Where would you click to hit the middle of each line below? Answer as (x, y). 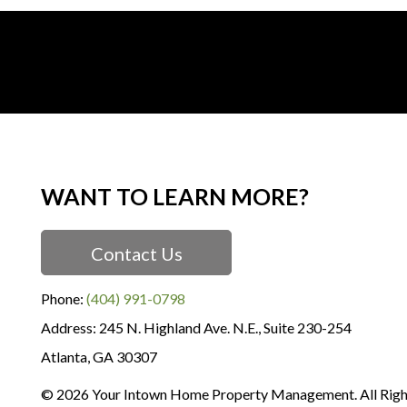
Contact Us (136, 253)
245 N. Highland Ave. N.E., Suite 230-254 (225, 328)
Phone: (64, 298)
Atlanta (64, 357)
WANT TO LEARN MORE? (175, 196)
